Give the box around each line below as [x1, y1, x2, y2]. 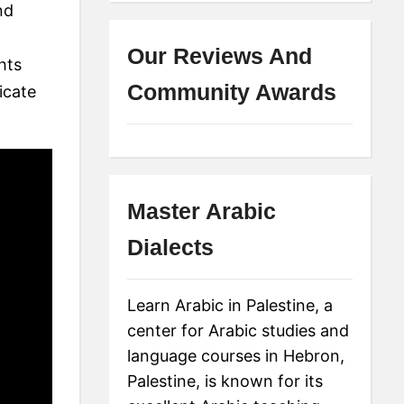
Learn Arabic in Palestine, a [127, 295, 334, 315]
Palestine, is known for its [127, 371, 324, 390]
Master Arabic [127, 197, 277, 224]
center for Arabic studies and [127, 320, 350, 340]
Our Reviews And [127, 42, 313, 69]
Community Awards [127, 78, 337, 105]
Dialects [127, 234, 215, 260]
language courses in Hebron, [127, 345, 345, 365]
